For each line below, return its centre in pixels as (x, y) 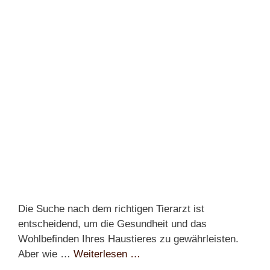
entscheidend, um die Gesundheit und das (112, 224)
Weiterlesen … (107, 254)
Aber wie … (46, 254)
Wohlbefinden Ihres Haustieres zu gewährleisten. (128, 239)
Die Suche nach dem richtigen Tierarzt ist (111, 209)
